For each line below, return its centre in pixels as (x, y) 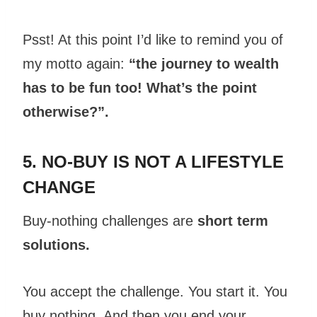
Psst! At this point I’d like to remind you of (153, 40)
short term (233, 221)
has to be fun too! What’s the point (140, 88)
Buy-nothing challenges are (110, 221)
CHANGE (59, 188)
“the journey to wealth (204, 64)
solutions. (58, 245)
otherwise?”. (66, 112)
